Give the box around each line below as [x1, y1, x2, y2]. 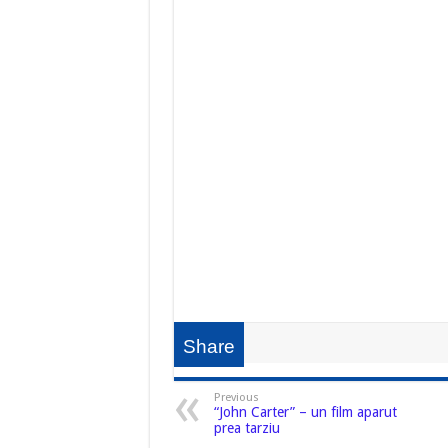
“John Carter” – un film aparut [213, 403, 397, 420]
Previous [213, 390, 259, 404]
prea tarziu [213, 419, 280, 436]
